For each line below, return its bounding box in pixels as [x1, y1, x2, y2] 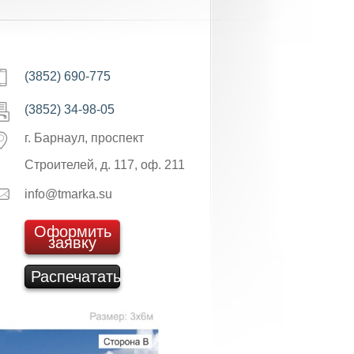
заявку [48, 234, 96, 251]
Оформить [33, 223, 111, 240]
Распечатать [31, 268, 121, 285]
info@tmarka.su [24, 187, 112, 201]
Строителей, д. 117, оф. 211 [24, 158, 185, 171]
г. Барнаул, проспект [24, 131, 144, 145]
